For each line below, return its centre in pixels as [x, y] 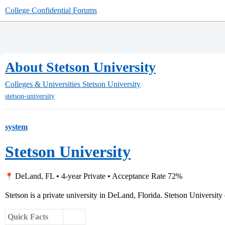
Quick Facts [28, 217]
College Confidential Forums [51, 10]
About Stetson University [80, 67]
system [16, 127]
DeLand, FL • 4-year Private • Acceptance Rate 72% [98, 176]
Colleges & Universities [43, 84]
